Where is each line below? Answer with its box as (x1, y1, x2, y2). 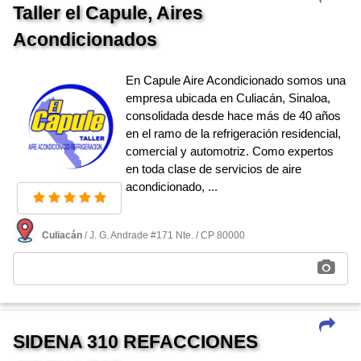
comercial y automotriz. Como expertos (126, 143, 334, 158)
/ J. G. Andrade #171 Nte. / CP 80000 (82, 229, 245, 241)
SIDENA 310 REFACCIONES (13, 332, 258, 353)
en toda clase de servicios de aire (126, 161, 301, 176)
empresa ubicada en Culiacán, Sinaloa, (126, 90, 330, 105)
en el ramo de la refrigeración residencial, (126, 126, 341, 140)
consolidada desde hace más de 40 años (126, 108, 341, 122)
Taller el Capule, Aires (13, 3, 203, 24)
